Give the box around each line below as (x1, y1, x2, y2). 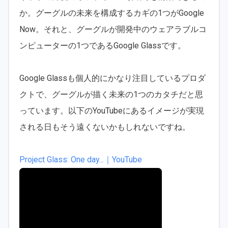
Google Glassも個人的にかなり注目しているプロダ (19, 73, 206, 83)
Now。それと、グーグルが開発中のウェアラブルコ (19, 24, 207, 34)
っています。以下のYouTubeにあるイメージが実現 (19, 105, 204, 116)
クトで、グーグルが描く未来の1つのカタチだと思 (19, 89, 203, 99)
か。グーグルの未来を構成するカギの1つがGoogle (19, 8, 204, 18)
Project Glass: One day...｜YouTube (19, 154, 142, 164)
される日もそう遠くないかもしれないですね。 (19, 122, 190, 132)
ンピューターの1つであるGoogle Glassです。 (19, 40, 186, 50)
